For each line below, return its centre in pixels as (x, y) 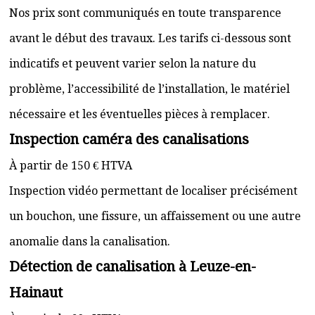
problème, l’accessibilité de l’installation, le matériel (149, 89)
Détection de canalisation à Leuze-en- (133, 266)
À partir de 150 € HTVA (71, 166)
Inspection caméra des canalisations (129, 139)
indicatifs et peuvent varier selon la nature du (133, 64)
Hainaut (36, 292)
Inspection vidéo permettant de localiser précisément (153, 191)
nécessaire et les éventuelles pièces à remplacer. (140, 114)
